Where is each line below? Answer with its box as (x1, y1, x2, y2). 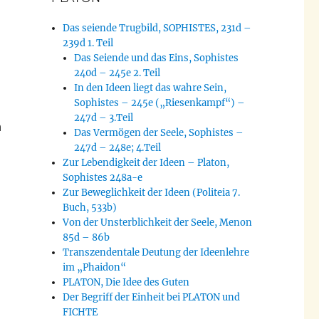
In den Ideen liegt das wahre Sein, (74, 82, 227, 95)
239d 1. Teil (63, 37, 114, 50)
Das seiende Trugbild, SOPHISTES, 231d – (63, 22, 252, 35)
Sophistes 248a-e (63, 172, 143, 184)
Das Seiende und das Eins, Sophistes (74, 52, 239, 65)
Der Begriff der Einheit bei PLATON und (63, 291, 241, 304)
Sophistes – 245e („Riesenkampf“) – (74, 97, 246, 110)
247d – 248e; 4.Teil (74, 142, 162, 155)
